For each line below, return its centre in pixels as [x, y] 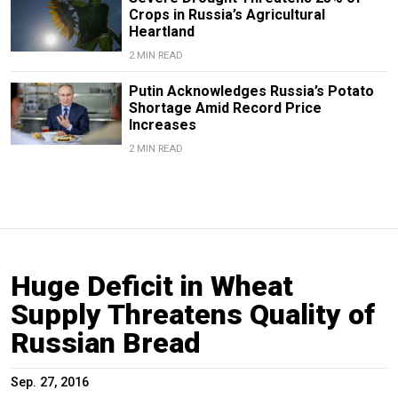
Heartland [161, 31]
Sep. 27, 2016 [50, 382]
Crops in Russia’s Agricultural [227, 14]
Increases [162, 124]
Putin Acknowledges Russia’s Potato [251, 91]
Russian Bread [106, 342]
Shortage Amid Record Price [225, 107]
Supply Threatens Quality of [193, 314]
